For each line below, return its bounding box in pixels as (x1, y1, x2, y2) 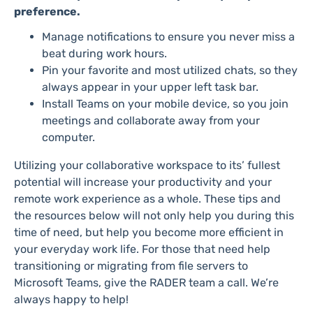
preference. (14, 4, 80, 18)
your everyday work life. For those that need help (14, 242, 270, 256)
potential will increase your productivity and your (14, 175, 272, 189)
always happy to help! (14, 293, 129, 307)
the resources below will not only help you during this (14, 209, 294, 223)
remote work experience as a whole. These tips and (14, 192, 281, 206)
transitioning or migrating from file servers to (14, 259, 248, 273)
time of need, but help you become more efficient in (14, 226, 284, 240)
